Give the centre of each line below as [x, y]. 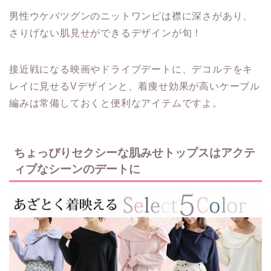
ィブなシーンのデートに [77, 169]
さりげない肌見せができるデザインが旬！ [106, 33]
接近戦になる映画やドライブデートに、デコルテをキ [131, 69]
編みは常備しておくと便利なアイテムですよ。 [116, 103]
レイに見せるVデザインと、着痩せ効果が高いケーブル [135, 86]
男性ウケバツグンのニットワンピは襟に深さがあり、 [131, 16]
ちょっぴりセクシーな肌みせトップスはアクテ [135, 153]
